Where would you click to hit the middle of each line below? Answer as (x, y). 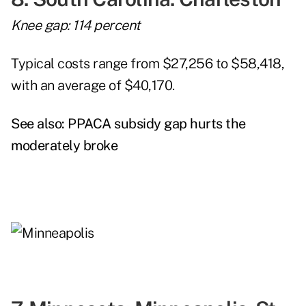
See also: (39, 124)
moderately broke (64, 146)
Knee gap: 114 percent (76, 26)
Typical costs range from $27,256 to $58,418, (148, 64)
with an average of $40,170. (93, 86)
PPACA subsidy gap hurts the (157, 124)
